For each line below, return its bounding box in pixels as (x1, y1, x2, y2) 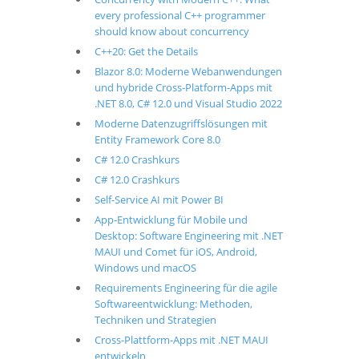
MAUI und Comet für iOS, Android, (94, 244, 257, 259)
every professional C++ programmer (94, 8, 265, 22)
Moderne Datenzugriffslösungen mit (94, 116, 268, 131)
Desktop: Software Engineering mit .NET (94, 228, 283, 243)
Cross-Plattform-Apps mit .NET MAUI (94, 333, 268, 347)
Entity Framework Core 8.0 (94, 132, 220, 147)
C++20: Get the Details (94, 44, 198, 58)
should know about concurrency (94, 24, 249, 38)
